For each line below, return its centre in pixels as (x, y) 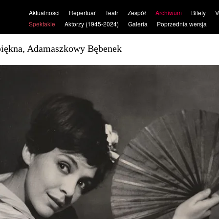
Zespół (137, 12)
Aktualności (44, 12)
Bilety (198, 12)
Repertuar (82, 12)
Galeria (138, 24)
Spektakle (42, 24)
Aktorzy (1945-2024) (91, 24)
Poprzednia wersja (182, 24)
